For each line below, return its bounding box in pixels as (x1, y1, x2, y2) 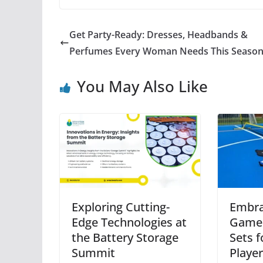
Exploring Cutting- (72, 198, 170, 215)
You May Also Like (77, 76, 208, 97)
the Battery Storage (72, 229, 178, 245)
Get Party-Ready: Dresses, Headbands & (69, 28, 248, 41)
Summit (72, 244, 115, 261)
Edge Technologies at (72, 214, 187, 230)
